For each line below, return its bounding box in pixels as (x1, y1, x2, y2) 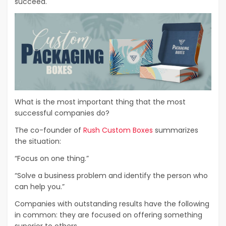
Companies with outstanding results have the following (15, 198, 209, 209)
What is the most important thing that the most (15, 96, 186, 107)
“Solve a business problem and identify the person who (15, 170, 208, 181)
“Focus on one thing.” (15, 153, 89, 163)
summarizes (153, 125, 198, 135)
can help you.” (15, 181, 65, 192)
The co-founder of (15, 125, 83, 135)
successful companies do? (15, 107, 109, 118)
